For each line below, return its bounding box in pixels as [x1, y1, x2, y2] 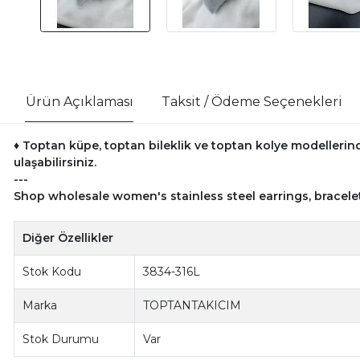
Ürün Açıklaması [25, 93, 133, 109]
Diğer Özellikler [22, 230, 114, 245]
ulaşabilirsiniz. [13, 154, 96, 170]
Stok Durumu [22, 331, 100, 346]
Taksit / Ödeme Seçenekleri [161, 93, 342, 109]
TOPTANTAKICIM [143, 297, 242, 313]
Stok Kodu [22, 264, 82, 279]
